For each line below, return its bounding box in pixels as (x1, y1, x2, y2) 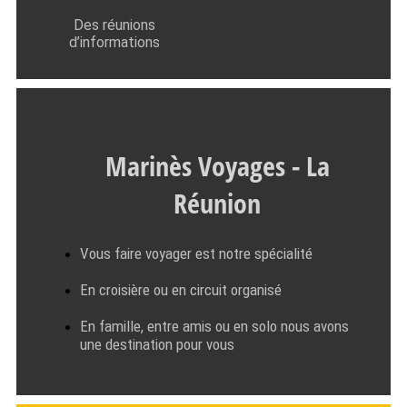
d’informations (69, 34, 160, 52)
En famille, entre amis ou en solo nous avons (80, 316, 349, 335)
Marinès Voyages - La (104, 147, 330, 185)
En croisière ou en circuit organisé (80, 280, 282, 299)
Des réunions (74, 16, 155, 35)
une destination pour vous (80, 334, 234, 353)
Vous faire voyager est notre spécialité (80, 243, 313, 263)
